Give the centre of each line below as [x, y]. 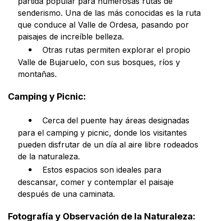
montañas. [37, 74]
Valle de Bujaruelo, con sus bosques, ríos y [99, 62]
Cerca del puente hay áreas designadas [116, 120]
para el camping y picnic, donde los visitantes [102, 133]
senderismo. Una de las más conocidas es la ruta [109, 13]
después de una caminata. [66, 194]
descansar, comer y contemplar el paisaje [96, 182]
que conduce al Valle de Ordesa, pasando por [103, 25]
